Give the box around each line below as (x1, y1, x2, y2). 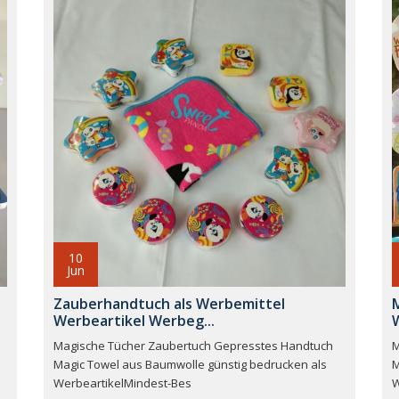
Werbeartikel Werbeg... (53, 311, 215, 331)
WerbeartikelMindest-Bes (53, 375, 191, 392)
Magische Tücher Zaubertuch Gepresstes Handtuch (53, 338, 333, 354)
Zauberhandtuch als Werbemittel (53, 294, 285, 314)
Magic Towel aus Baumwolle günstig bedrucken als (53, 356, 327, 373)
